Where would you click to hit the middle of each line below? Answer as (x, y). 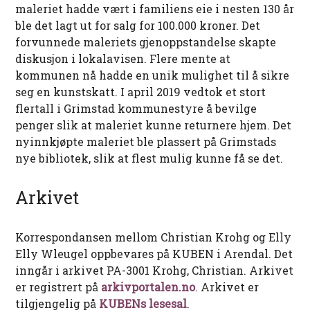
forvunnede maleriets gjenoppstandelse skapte (146, 42)
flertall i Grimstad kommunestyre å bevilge (136, 108)
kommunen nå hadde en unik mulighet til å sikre (153, 75)
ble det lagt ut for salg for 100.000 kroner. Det (138, 25)
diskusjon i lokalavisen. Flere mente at (123, 58)
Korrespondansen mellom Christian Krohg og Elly (154, 237)
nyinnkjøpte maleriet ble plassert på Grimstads (146, 141)
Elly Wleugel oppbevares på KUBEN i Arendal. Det (154, 253)
